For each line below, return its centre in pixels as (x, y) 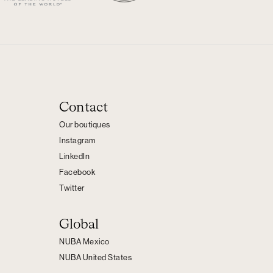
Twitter (72, 188)
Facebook (77, 172)
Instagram (77, 140)
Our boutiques (85, 125)
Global (79, 225)
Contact (84, 108)
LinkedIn (74, 156)
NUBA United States (95, 258)
